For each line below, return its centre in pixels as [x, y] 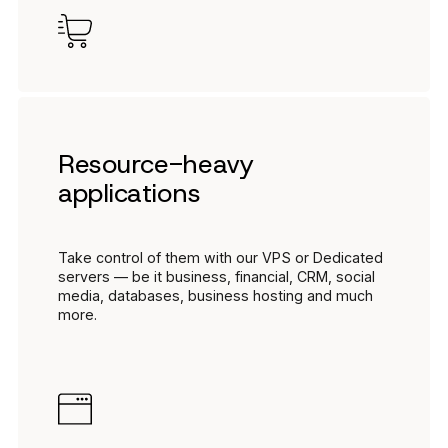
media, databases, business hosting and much [215, 295]
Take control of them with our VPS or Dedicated [220, 257]
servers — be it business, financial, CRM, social [216, 276]
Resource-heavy [156, 163]
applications [129, 192]
